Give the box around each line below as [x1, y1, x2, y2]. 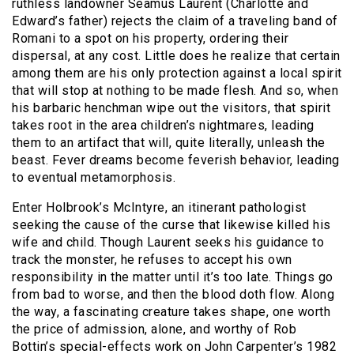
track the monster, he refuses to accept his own [12, 251, 292, 267]
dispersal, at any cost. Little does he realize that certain [12, 47, 341, 63]
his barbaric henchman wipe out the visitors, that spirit [12, 100, 330, 115]
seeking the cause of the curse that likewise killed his [12, 217, 331, 232]
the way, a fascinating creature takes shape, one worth [12, 303, 330, 319]
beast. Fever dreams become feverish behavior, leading [12, 152, 340, 168]
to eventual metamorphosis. [12, 169, 175, 185]
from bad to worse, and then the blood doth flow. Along [12, 286, 334, 302]
